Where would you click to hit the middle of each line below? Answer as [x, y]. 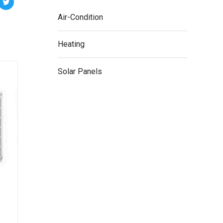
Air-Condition [80, 17]
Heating [71, 44]
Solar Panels [80, 71]
